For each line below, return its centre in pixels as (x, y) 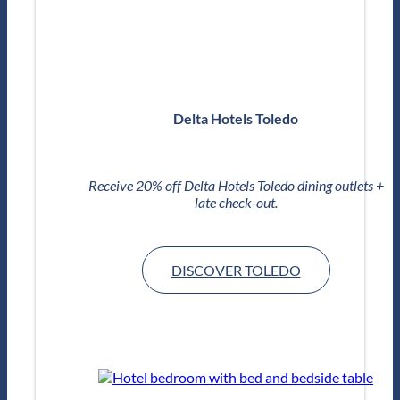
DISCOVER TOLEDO (236, 271)
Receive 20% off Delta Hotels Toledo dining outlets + (236, 186)
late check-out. (236, 203)
